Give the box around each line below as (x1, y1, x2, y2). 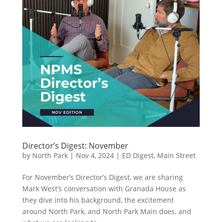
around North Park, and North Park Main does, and (22, 207, 191, 217)
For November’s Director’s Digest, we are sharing (22, 172, 183, 182)
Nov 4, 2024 (75, 151, 114, 161)
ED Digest (121, 151, 154, 161)
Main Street (157, 151, 196, 161)
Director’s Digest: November (22, 140, 128, 152)
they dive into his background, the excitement (22, 195, 174, 205)
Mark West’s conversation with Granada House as (22, 184, 186, 194)
